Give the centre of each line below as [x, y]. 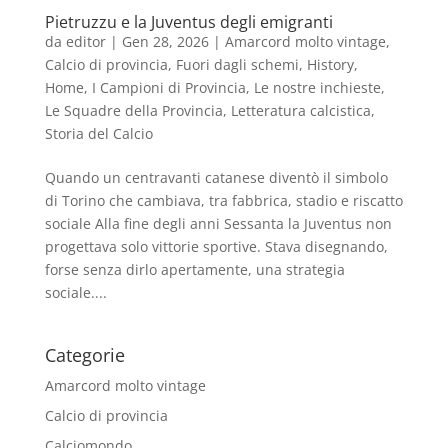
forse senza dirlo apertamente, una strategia [194, 269]
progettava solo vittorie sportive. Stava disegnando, [216, 246]
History [330, 64]
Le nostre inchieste [317, 87]
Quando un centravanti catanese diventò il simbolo [216, 177]
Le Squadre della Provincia [133, 110]
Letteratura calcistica [300, 110]
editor [85, 41]
